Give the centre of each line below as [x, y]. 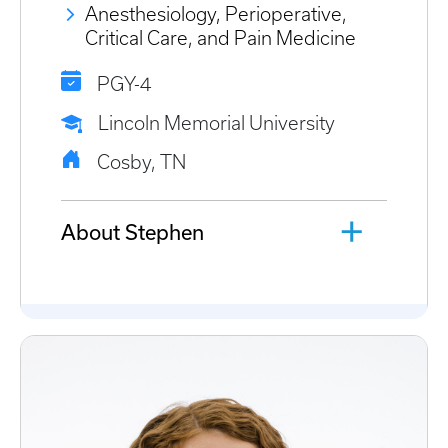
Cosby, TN [141, 162]
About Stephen [132, 231]
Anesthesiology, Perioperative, [216, 14]
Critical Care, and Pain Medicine [220, 38]
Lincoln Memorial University [216, 123]
